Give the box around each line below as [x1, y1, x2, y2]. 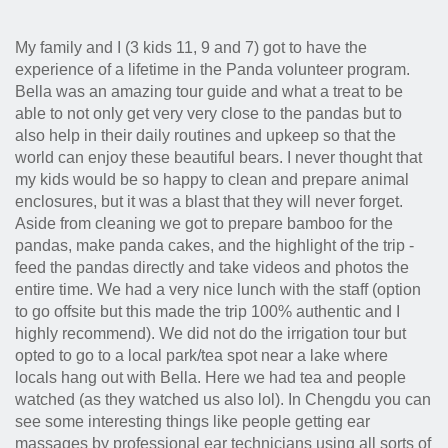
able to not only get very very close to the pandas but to [15, 105, 402, 122]
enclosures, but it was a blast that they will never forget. [15, 193, 403, 210]
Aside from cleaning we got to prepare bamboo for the [15, 215, 393, 232]
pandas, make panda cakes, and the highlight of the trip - [15, 237, 414, 254]
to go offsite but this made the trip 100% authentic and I [15, 303, 400, 320]
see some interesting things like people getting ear [15, 413, 370, 430]
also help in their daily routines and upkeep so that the [15, 127, 396, 144]
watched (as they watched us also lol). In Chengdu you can [15, 391, 431, 408]
